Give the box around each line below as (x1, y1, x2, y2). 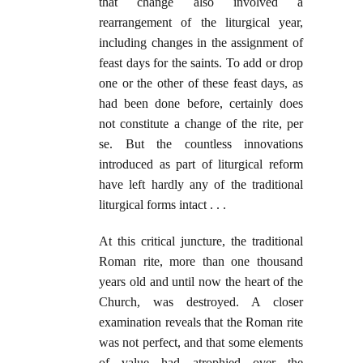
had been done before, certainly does (99, 96, 303, 111)
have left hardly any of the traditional (99, 177, 303, 192)
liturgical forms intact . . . (99, 198, 226, 212)
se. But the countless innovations (99, 137, 303, 152)
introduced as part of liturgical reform (99, 157, 303, 172)
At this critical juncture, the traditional (99, 234, 303, 249)
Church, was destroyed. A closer (99, 295, 303, 310)
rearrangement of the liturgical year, (99, 15, 303, 30)
